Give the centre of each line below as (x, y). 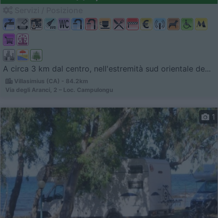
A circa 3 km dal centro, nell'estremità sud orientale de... (107, 69)
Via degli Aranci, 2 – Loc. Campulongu (59, 90)
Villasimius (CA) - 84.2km (50, 81)
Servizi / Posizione (48, 10)
